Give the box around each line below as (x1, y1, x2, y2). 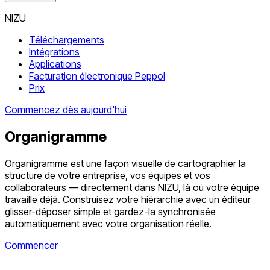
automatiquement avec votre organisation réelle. (5, 217, 212, 230)
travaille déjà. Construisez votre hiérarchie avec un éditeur (5, 193, 251, 206)
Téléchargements (29, 34, 104, 46)
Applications (29, 58, 81, 70)
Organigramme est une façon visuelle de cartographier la (5, 157, 246, 169)
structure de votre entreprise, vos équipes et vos (5, 169, 210, 181)
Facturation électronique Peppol (29, 70, 165, 82)
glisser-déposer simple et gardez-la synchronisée (5, 205, 216, 218)
